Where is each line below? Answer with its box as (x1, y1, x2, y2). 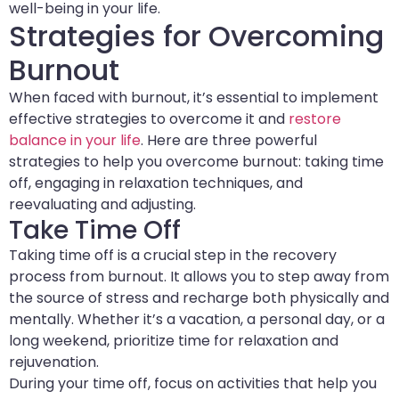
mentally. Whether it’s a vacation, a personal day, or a (9, 309, 385, 330)
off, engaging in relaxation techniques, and (9, 173, 303, 194)
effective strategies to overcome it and (9, 109, 285, 130)
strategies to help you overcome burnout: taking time (9, 151, 384, 173)
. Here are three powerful (141, 130, 317, 151)
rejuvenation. (9, 352, 99, 373)
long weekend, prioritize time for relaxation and (9, 330, 338, 352)
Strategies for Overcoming (9, 16, 384, 57)
